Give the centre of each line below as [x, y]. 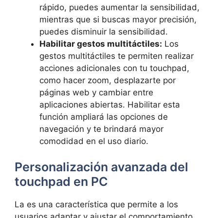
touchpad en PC [61, 182]
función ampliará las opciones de [104, 117]
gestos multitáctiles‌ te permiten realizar [117, 56]
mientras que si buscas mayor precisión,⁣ [118, 19]
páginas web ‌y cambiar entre [96, 92]
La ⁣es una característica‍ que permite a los [96, 204]
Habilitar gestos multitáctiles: [101, 44]
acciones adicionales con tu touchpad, [114, 68]
